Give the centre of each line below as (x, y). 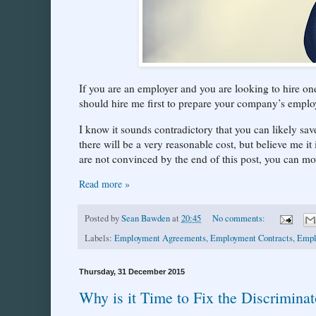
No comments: (239, 219)
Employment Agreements (160, 238)
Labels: (99, 238)
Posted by (103, 219)
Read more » (104, 184)
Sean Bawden (146, 219)
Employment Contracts (251, 238)
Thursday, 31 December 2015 (132, 271)
